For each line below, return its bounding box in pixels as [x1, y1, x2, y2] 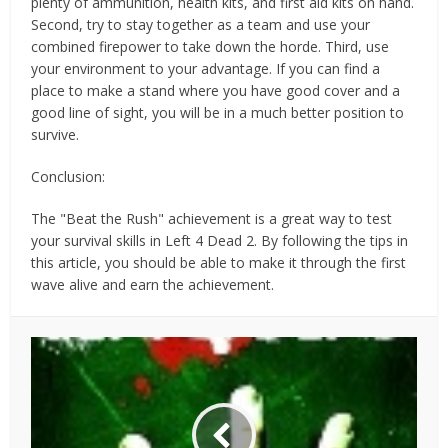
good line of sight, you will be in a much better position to [31, 103, 405, 122]
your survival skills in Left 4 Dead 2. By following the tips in [31, 231, 409, 250]
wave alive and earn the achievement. [31, 275, 275, 294]
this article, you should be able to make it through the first [31, 253, 407, 272]
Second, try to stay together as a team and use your [31, 15, 371, 34]
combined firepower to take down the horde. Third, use [31, 37, 390, 56]
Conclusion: [31, 167, 106, 186]
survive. [31, 125, 80, 144]
